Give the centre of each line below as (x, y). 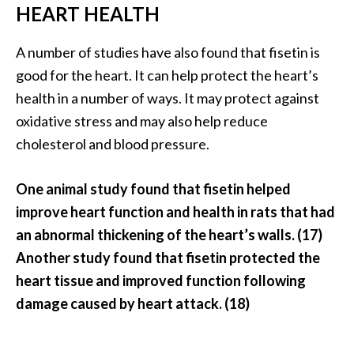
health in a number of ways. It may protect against (168, 98)
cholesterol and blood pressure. (113, 143)
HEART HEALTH (88, 13)
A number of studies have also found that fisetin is (168, 52)
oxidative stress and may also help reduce (142, 121)
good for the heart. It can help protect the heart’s (167, 75)
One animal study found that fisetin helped (153, 188)
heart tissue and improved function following (161, 280)
